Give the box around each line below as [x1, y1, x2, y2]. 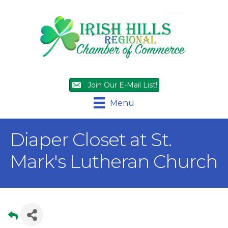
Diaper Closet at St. [10, 128, 172, 151]
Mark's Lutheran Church [10, 150, 217, 173]
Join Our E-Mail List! [87, 80, 157, 90]
